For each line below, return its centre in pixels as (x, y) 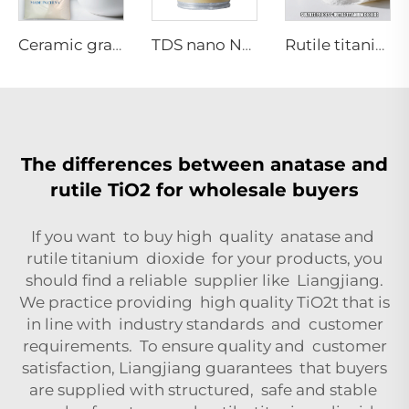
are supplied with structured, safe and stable (204, 389)
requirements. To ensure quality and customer (204, 346)
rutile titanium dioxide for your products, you (204, 258)
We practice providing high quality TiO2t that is (204, 302)
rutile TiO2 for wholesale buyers (204, 189)
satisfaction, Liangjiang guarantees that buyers (204, 367)
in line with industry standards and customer (204, 324)
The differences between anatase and (204, 164)
